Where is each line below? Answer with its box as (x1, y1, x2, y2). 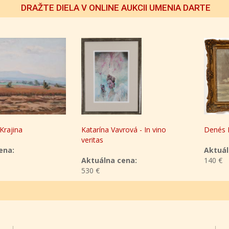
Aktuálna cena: (61, 155, 117, 166)
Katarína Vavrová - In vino (61, 125, 146, 135)
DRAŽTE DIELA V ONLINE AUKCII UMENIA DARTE (21, 3, 211, 13)
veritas (61, 135, 83, 145)
